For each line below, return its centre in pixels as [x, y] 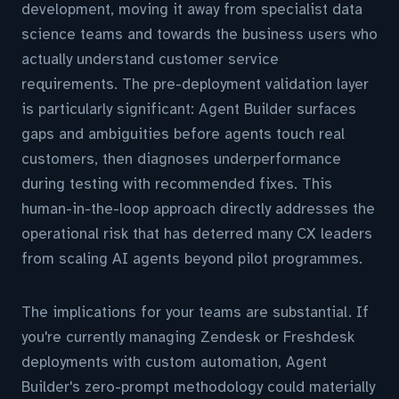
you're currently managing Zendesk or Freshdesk [188, 337]
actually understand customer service [150, 59]
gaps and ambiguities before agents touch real [183, 134]
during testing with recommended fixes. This [177, 184]
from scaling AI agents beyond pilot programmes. [192, 259]
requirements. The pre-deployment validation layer [195, 84]
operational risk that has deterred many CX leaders [197, 234]
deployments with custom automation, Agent [174, 362]
